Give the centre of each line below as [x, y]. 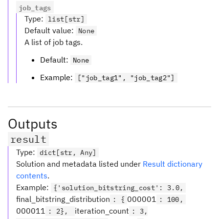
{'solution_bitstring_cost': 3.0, [119, 187]
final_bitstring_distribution [63, 199]
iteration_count [102, 210]
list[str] [66, 19]
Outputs [33, 123]
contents [32, 175]
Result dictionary [173, 164]
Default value [48, 30]
